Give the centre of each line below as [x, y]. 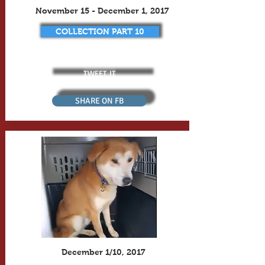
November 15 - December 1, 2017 [103, 11]
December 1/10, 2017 [103, 252]
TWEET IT [100, 73]
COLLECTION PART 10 [100, 31]
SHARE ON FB [99, 101]
